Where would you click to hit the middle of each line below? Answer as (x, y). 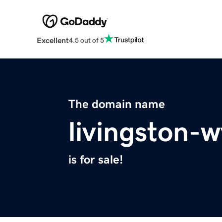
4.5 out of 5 (86, 40)
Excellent (53, 40)
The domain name (117, 104)
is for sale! (96, 160)
